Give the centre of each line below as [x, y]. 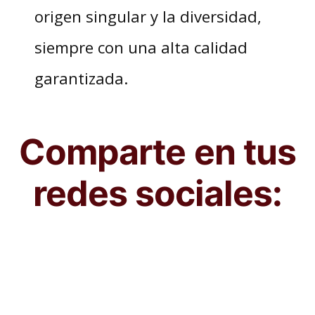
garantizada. [85, 78]
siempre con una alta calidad [141, 47]
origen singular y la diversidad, [148, 16]
